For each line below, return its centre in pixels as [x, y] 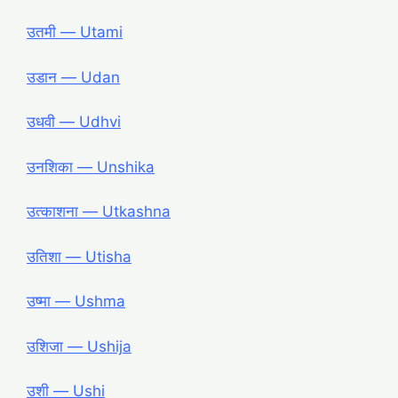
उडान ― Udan [73, 77]
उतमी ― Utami [75, 32]
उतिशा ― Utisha [79, 256]
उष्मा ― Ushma [76, 302]
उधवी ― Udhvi [74, 122]
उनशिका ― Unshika [91, 167]
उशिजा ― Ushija [79, 346]
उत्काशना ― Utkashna [99, 212]
